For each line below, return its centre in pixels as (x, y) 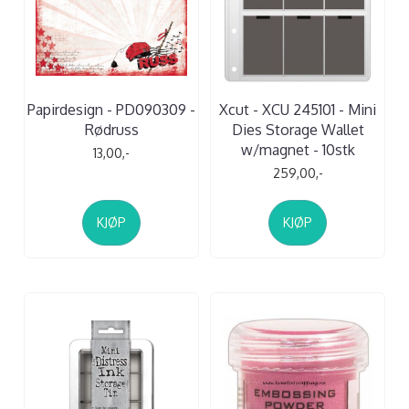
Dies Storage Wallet (298, 129)
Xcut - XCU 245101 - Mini (298, 109)
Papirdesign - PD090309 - (111, 109)
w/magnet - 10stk (298, 149)
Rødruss (111, 129)
